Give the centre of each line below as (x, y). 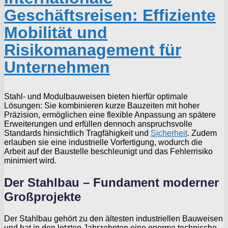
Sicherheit (169, 133)
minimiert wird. (30, 161)
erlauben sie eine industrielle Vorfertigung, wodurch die (103, 142)
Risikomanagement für (93, 50)
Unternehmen (57, 67)
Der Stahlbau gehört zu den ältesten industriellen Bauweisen (113, 218)
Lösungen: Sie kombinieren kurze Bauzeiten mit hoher (102, 106)
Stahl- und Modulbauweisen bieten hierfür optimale (96, 97)
